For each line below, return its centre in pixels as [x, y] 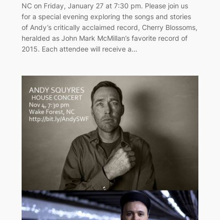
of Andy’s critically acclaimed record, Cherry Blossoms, [109, 27]
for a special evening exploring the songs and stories [106, 16]
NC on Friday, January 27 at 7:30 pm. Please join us [105, 5]
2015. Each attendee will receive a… [79, 49]
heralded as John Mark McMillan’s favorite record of [104, 38]
